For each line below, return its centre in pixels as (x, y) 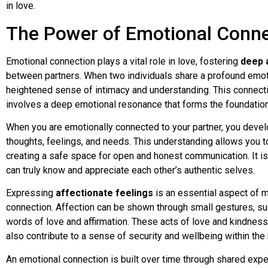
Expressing (31, 193)
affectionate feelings (104, 193)
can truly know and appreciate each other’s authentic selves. (130, 170)
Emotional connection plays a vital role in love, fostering (123, 61)
